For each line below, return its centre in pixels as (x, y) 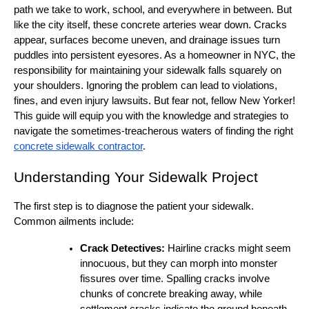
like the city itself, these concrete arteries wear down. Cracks (150, 24)
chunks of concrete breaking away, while (171, 293)
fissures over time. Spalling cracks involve (175, 278)
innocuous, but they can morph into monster (179, 263)
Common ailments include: (74, 221)
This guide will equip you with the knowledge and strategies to (151, 116)
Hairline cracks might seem (228, 248)
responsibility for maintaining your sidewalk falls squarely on (148, 70)
